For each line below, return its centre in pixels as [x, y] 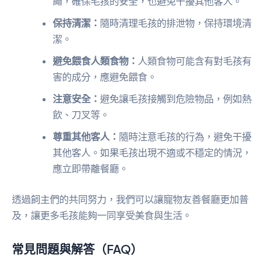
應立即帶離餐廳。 [91, 169]
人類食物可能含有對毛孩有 [195, 61]
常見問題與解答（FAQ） [77, 248]
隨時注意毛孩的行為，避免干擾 [185, 137]
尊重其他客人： [86, 137]
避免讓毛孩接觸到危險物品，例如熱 [176, 99]
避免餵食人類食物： [96, 61]
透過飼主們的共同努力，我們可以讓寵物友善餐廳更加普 [130, 199]
